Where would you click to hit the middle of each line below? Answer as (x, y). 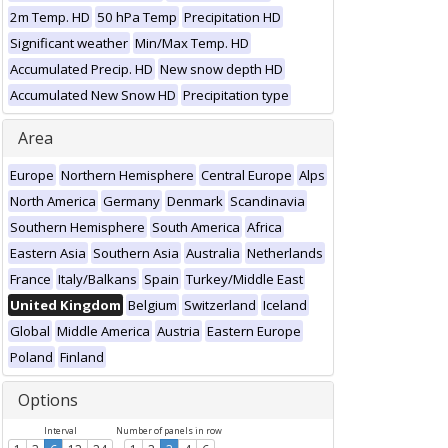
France (30, 279)
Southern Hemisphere (77, 227)
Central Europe (246, 175)
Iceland (285, 305)
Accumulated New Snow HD (93, 95)
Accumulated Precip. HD (81, 69)
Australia (213, 253)
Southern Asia (136, 253)
